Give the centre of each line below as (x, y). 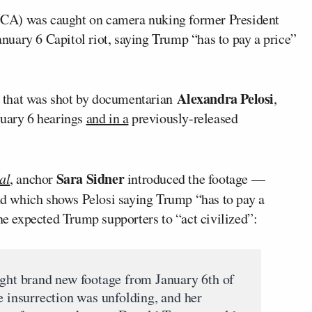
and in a (107, 118)
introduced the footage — (195, 178)
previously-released (183, 118)
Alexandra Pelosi (226, 98)
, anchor (33, 178)
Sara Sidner (90, 178)
